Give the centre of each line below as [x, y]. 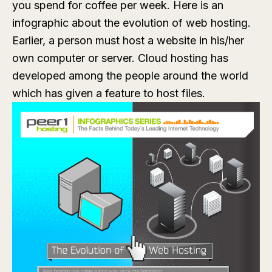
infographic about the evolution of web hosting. [131, 23]
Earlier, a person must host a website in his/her [128, 40]
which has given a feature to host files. [109, 93]
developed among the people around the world [130, 76]
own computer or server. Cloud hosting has [120, 58]
